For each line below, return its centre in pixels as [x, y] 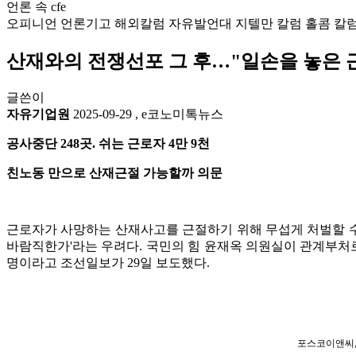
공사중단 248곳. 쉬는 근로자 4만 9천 [108, 143]
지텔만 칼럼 [269, 23]
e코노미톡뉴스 [182, 114]
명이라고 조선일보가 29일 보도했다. [108, 262]
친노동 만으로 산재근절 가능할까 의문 [114, 172]
